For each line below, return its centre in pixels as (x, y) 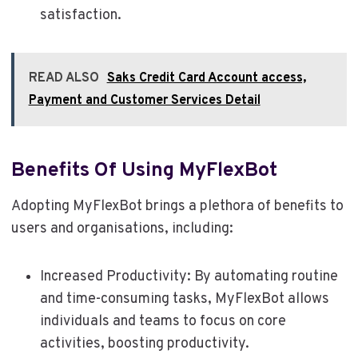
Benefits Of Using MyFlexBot (144, 171)
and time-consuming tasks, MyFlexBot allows (184, 300)
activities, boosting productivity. (144, 344)
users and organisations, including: (122, 229)
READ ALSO (64, 79)
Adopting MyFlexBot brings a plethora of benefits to (177, 207)
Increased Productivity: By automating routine (189, 277)
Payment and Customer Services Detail (144, 101)
